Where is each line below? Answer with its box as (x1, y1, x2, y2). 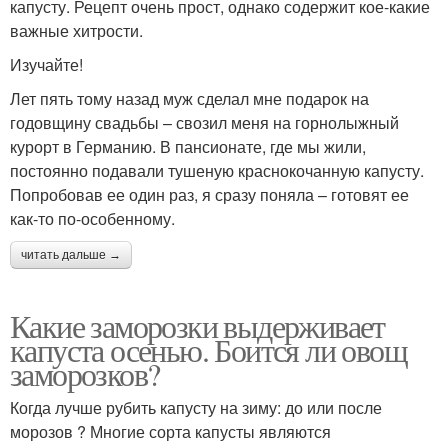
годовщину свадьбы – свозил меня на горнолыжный (10, 110, 399, 134)
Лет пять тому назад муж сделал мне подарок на (10, 86, 369, 110)
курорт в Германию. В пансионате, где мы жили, (10, 134, 366, 158)
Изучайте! (10, 52, 83, 76)
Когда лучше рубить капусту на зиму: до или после (10, 395, 382, 419)
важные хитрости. (10, 18, 143, 42)
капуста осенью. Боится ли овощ (10, 327, 407, 371)
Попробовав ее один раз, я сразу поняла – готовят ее (10, 182, 409, 206)
